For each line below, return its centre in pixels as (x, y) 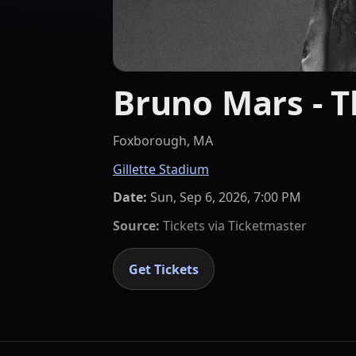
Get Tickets (164, 269)
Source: (136, 225)
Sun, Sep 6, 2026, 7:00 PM (226, 197)
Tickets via (194, 225)
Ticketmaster (267, 225)
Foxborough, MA (163, 141)
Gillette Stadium (161, 169)
